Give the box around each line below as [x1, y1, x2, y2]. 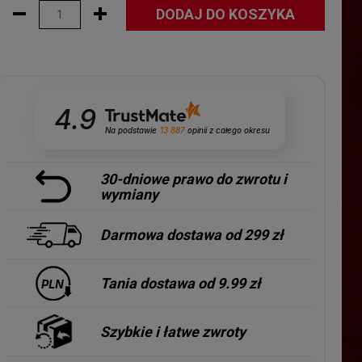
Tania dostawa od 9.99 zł [100, 275, 262, 293]
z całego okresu [209, 125, 271, 135]
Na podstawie [105, 125, 158, 135]
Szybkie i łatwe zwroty [100, 323, 246, 341]
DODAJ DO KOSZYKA [156, 6, 296, 23]
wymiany [100, 185, 159, 203]
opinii [185, 125, 210, 135]
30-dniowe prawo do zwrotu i [100, 170, 288, 187]
